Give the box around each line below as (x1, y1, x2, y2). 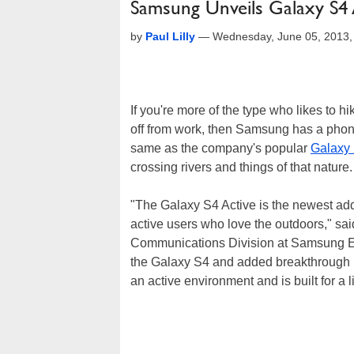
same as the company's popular (130, 141, 311, 155)
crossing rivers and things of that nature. (130, 160, 352, 174)
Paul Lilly (145, 30, 195, 43)
